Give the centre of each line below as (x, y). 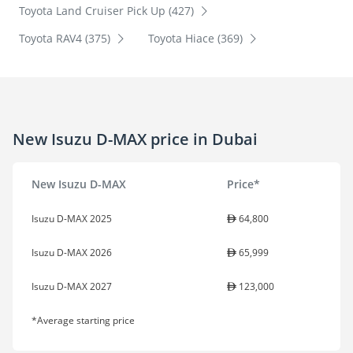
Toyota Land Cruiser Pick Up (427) (108, 11)
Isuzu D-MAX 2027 (72, 287)
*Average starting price (83, 321)
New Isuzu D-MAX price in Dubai (135, 139)
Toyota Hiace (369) (197, 39)
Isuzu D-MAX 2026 (72, 253)
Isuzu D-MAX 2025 (72, 219)
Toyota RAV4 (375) (66, 39)
